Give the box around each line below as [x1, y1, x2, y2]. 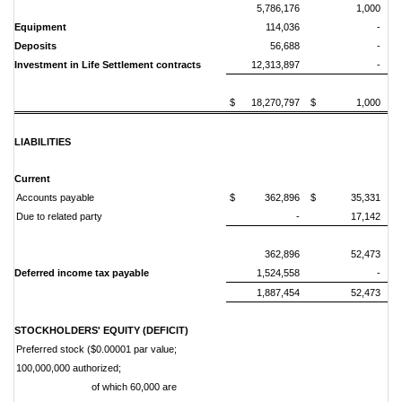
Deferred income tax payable [14, 267, 149, 278]
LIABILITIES [14, 136, 71, 147]
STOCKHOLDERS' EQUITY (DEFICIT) [14, 325, 188, 336]
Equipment [14, 22, 66, 32]
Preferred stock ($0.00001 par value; [16, 344, 177, 354]
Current [14, 173, 50, 184]
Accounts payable [16, 192, 94, 203]
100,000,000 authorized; [16, 363, 121, 373]
